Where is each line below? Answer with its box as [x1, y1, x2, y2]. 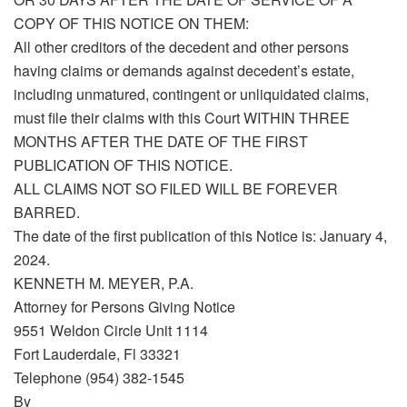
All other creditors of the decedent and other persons [14, 36, 349, 58]
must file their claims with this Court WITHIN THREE [14, 107, 350, 129]
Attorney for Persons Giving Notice [14, 296, 235, 318]
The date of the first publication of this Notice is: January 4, [14, 225, 387, 247]
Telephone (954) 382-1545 [14, 367, 184, 389]
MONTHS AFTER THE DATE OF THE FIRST [14, 131, 308, 153]
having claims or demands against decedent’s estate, [14, 60, 354, 82]
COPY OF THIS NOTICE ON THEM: [14, 13, 249, 35]
